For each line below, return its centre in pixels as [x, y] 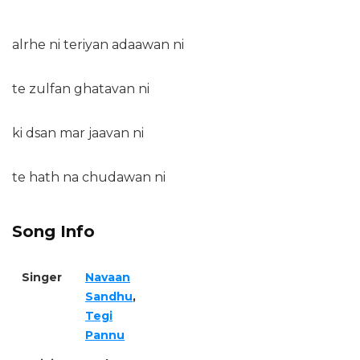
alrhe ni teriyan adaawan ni [98, 44]
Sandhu [109, 296]
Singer [42, 277]
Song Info [53, 231]
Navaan [108, 277]
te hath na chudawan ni [89, 177]
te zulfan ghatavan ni [81, 88]
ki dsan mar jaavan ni [78, 133]
